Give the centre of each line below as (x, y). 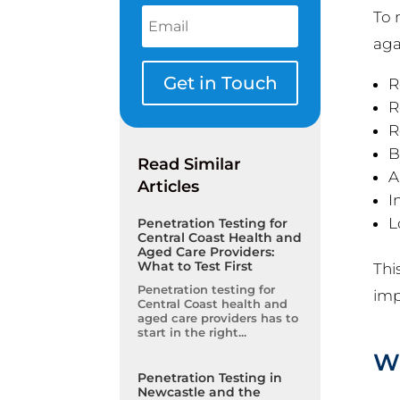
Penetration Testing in (210, 378)
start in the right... (192, 333)
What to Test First (196, 267)
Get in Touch (220, 83)
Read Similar (190, 165)
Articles (169, 187)
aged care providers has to (218, 318)
